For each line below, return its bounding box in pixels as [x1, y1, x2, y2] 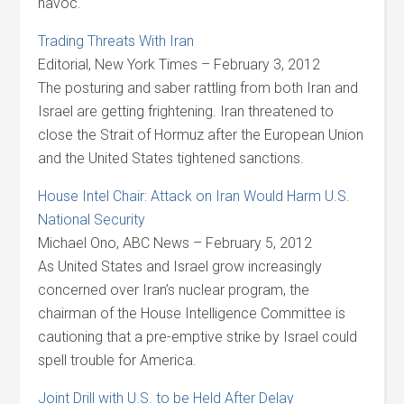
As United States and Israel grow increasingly [38, 258, 323, 275]
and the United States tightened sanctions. [38, 150, 305, 167]
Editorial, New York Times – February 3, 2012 [38, 56, 321, 73]
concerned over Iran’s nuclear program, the [38, 281, 310, 298]
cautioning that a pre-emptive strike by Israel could [38, 328, 358, 345]
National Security [38, 211, 146, 228]
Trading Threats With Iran [38, 32, 195, 50]
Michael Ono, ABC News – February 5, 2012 [38, 234, 313, 252]
